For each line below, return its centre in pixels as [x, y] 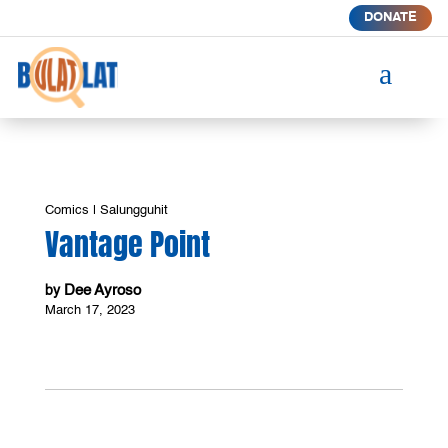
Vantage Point [127, 244]
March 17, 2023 [89, 310]
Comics [66, 210]
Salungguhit [133, 210]
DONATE [390, 17]
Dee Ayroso [102, 290]
